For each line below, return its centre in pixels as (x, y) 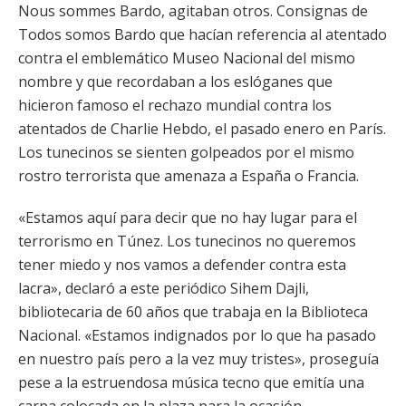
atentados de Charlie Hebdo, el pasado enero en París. (202, 129)
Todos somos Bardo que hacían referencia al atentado (203, 34)
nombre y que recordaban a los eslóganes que (175, 82)
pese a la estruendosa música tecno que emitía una (191, 382)
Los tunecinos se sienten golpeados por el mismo (186, 152)
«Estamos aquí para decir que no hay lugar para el (188, 217)
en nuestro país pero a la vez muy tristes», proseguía (198, 359)
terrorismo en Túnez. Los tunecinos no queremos (187, 241)
